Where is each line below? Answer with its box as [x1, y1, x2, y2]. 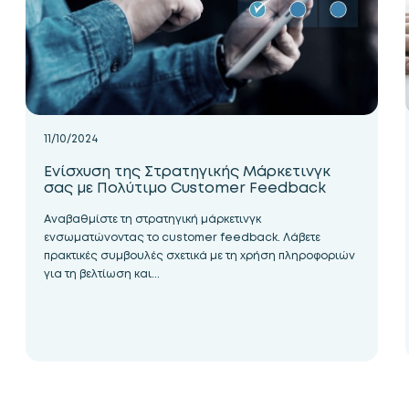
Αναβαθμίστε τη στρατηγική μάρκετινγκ [43, 212, 261, 226]
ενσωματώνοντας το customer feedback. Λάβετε [43, 230, 320, 245]
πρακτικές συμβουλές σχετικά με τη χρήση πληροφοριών [43, 248, 355, 263]
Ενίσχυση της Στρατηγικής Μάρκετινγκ [43, 162, 330, 181]
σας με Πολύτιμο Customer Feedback [43, 178, 326, 197]
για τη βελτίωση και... [43, 267, 160, 281]
